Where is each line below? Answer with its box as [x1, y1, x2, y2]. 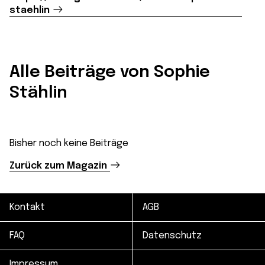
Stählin [9, 85, 67, 102]
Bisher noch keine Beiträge [9, 138, 128, 149]
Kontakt [9, 202, 45, 213]
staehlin [9, 5, 50, 15]
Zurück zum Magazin [9, 161, 107, 172]
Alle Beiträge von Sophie [9, 64, 210, 82]
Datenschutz [143, 231, 202, 241]
